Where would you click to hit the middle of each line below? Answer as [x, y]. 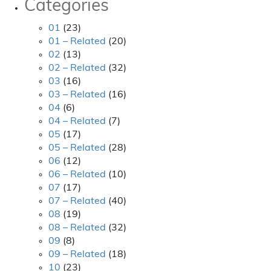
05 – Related [77, 148]
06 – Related [77, 175]
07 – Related [77, 201]
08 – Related [77, 228]
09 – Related [77, 255]
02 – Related [77, 68]
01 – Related [77, 42]
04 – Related [77, 122]
